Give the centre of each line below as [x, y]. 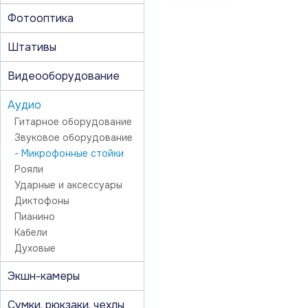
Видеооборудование [64, 76]
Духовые [35, 248]
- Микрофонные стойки [69, 153]
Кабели [31, 232]
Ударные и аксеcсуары [68, 185]
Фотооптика [41, 18]
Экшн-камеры [44, 276]
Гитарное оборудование [73, 121]
